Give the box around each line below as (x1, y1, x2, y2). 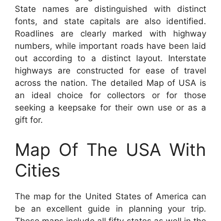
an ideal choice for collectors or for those (15, 90, 206, 101)
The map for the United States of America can (15, 191, 206, 201)
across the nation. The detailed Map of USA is (15, 78, 206, 88)
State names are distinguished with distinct (15, 4, 206, 14)
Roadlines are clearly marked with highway (15, 29, 206, 39)
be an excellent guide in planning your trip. (15, 203, 206, 214)
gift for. (15, 115, 43, 125)
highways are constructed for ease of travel (15, 66, 206, 76)
